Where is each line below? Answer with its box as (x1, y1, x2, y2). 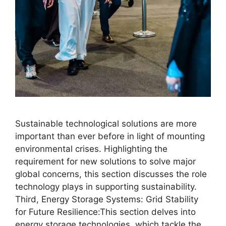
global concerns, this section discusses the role (15, 169, 207, 180)
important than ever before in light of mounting (15, 131, 205, 142)
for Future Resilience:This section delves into (15, 207, 196, 217)
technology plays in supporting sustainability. (15, 182, 197, 192)
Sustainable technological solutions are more (15, 119, 197, 129)
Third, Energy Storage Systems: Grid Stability (15, 194, 198, 205)
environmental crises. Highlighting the (15, 144, 167, 154)
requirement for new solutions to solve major (15, 156, 196, 167)
